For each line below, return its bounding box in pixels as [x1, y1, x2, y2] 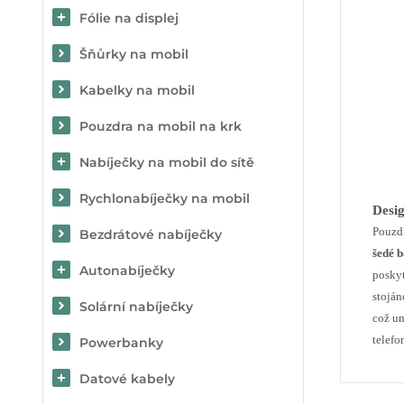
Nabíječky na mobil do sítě [79, 154, 254, 170]
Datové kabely [79, 371, 175, 387]
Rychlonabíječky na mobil [79, 190, 250, 207]
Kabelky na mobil [79, 82, 195, 98]
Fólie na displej [79, 10, 179, 26]
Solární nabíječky [79, 298, 193, 315]
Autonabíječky [79, 262, 175, 279]
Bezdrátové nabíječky [79, 226, 222, 243]
